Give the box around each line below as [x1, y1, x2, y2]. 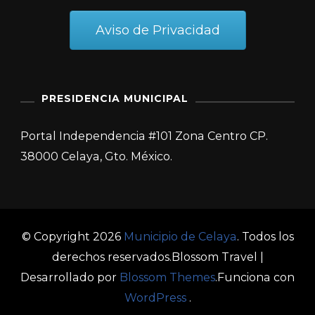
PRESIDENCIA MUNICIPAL [41, 91, 188, 105]
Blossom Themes [120, 270, 215, 284]
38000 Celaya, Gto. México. [20, 149, 172, 163]
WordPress [124, 290, 186, 304]
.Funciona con [215, 270, 295, 284]
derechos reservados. [51, 250, 172, 264]
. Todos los [236, 229, 294, 243]
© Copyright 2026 [21, 229, 124, 243]
